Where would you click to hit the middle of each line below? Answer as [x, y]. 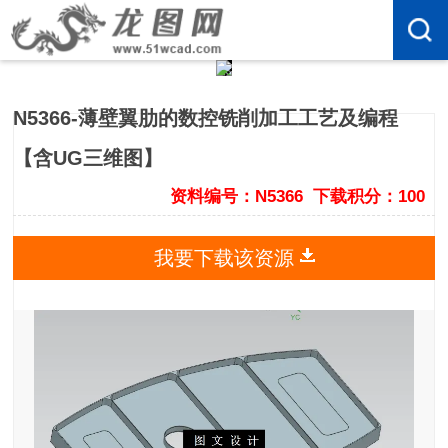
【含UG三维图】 [88, 158]
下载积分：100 [368, 197]
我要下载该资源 [224, 258]
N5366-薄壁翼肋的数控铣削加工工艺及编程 [206, 118]
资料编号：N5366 [236, 197]
